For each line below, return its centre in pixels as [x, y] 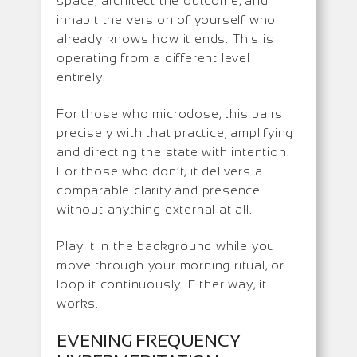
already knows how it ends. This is [165, 38]
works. [78, 303]
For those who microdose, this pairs [170, 113]
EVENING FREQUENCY [149, 340]
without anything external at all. [155, 209]
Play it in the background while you [166, 245]
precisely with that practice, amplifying [175, 132]
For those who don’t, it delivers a [160, 171]
